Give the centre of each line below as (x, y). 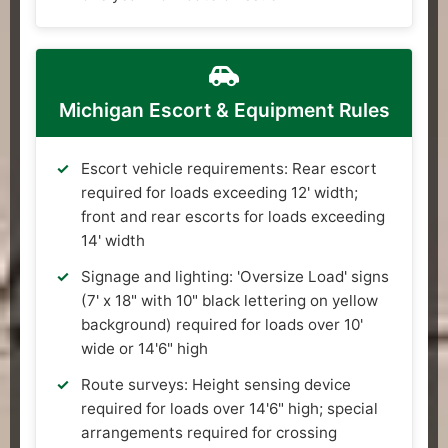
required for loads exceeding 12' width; (219, 192)
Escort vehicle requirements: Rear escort (229, 168)
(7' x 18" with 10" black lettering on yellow (229, 300)
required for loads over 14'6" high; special (229, 408)
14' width (113, 240)
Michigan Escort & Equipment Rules (224, 109)
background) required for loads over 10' (222, 324)
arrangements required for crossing (209, 432)
